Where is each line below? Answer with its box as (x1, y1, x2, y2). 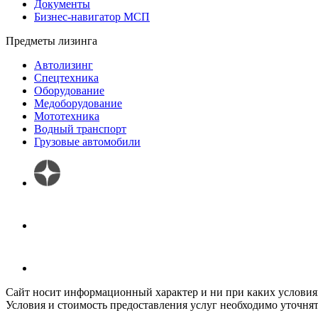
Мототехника (34, 109, 99, 122)
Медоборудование (34, 97, 122, 109)
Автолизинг (34, 58, 93, 71)
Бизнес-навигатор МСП (34, 10, 150, 23)
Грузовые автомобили (34, 135, 141, 148)
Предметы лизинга (6, 34, 97, 47)
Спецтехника (34, 71, 99, 84)
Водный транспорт (34, 122, 126, 135)
